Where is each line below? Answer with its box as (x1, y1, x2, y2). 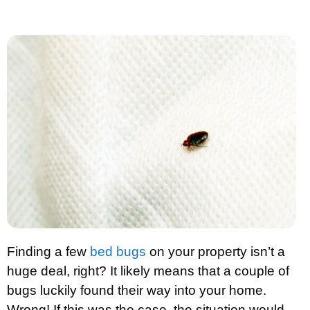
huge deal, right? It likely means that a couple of (7, 263, 289, 278)
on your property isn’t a (146, 244, 285, 259)
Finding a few (7, 244, 90, 259)
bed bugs (90, 244, 146, 259)
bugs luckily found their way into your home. (7, 282, 266, 298)
